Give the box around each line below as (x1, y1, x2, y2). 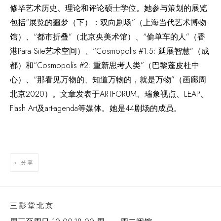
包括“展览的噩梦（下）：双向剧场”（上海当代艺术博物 (10, 17, 206, 28)
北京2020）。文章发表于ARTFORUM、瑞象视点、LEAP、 (10, 88, 208, 100)
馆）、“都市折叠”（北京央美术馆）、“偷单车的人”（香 (10, 31, 205, 42)
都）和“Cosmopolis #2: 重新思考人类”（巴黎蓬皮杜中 (10, 60, 199, 71)
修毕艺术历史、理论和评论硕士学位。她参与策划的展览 (10, 2, 207, 14)
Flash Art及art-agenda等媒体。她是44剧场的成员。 (10, 103, 182, 114)
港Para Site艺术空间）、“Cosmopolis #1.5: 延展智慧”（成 (10, 45, 209, 57)
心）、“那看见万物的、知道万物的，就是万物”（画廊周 (10, 74, 206, 85)
